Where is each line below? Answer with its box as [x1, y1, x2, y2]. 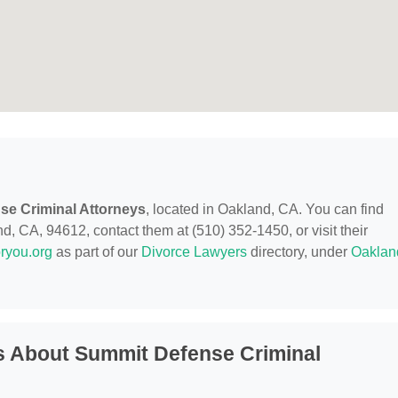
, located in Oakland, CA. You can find [146, 202, 384, 218]
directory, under [247, 244, 351, 260]
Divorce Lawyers [141, 244, 247, 260]
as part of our [52, 244, 141, 260]
